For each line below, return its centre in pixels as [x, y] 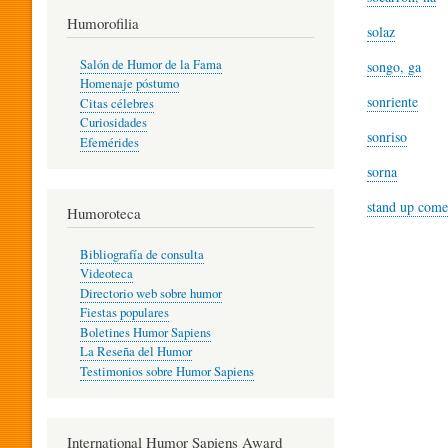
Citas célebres [116, 103]
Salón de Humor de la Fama [150, 64]
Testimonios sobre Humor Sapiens [166, 371]
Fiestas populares [124, 313]
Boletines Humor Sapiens [145, 332]
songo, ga [394, 66]
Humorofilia [103, 23]
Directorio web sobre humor [150, 293]
